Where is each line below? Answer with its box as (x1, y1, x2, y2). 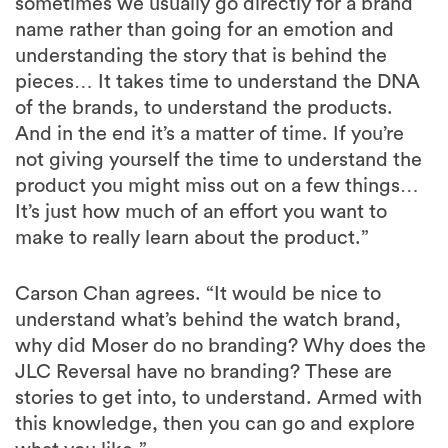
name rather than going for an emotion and (15, 19, 394, 40)
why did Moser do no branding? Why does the (15, 335, 426, 356)
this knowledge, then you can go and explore (15, 413, 415, 434)
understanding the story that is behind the (15, 45, 387, 66)
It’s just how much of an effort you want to (15, 201, 387, 222)
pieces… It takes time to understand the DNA (15, 71, 420, 92)
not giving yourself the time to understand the (15, 149, 422, 170)
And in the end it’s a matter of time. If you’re (15, 123, 404, 144)
